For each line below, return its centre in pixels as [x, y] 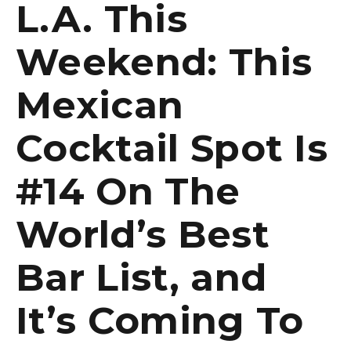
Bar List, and [141, 277]
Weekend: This [164, 62]
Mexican [100, 105]
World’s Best [143, 234]
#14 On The [128, 191]
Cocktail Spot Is [172, 148]
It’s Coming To [160, 320]
